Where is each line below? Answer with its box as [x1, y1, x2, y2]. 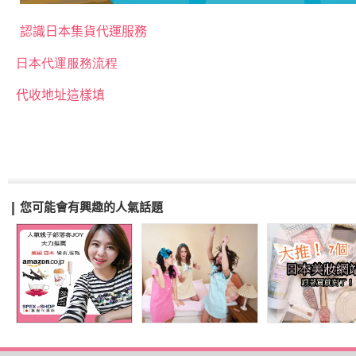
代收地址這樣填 [16, 87, 105, 102]
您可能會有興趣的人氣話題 [20, 200, 163, 214]
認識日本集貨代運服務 [20, 24, 147, 38]
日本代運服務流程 [16, 56, 118, 70]
